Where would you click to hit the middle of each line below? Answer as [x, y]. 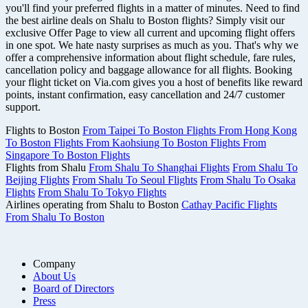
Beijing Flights [37, 180]
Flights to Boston [44, 131]
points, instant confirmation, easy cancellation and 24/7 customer [145, 95]
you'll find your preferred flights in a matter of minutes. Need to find [153, 8]
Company [54, 264]
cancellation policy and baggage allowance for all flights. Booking [149, 70]
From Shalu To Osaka [248, 180]
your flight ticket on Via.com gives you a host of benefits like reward [154, 82]
